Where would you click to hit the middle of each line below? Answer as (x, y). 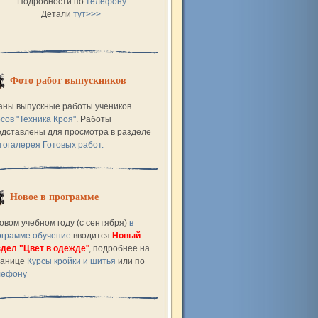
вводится (91, 236)
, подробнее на (119, 248)
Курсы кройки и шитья (71, 261)
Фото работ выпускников (68, 81)
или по (130, 261)
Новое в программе (54, 197)
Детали (57, 14)
